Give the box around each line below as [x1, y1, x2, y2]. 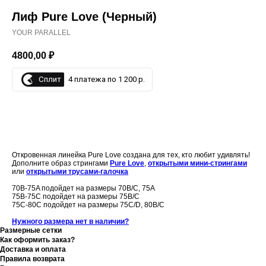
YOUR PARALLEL [12, 28, 71, 37]
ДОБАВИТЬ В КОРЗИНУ [77, 113, 169, 122]
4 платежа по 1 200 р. [68, 75, 145, 84]
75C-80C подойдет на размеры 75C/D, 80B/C [12, 200, 164, 209]
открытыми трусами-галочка [26, 167, 128, 176]
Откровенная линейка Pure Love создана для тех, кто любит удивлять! [12, 150, 250, 159]
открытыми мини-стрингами [148, 159, 247, 167]
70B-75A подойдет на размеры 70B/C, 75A [12, 183, 155, 192]
